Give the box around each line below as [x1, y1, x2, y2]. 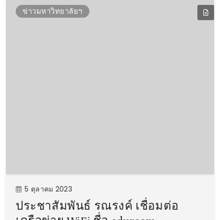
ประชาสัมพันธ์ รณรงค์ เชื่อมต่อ [16, 199, 179, 213]
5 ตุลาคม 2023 [25, 184, 72, 194]
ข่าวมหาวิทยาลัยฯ [23, 5, 82, 16]
